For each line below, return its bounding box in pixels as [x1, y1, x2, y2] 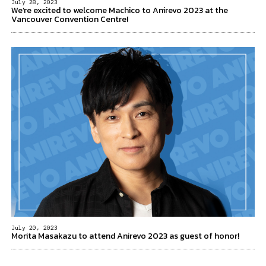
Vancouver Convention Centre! [11, 13, 128, 26]
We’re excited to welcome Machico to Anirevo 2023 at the [11, 4, 228, 17]
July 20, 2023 [11, 223, 58, 232]
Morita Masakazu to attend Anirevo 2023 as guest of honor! [11, 229, 239, 242]
